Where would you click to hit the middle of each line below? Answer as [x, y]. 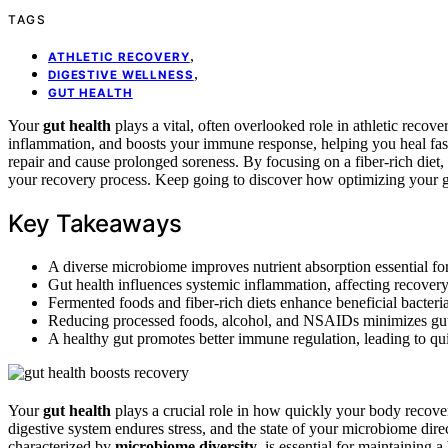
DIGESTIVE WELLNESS [121, 74]
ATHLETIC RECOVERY [119, 56]
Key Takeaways [95, 223]
